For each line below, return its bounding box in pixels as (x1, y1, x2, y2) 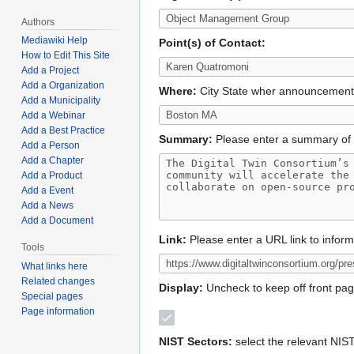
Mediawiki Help (21, 35, 88, 47)
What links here (21, 261, 88, 273)
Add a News (21, 200, 74, 212)
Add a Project (21, 65, 80, 77)
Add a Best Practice (21, 125, 106, 137)
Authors (21, 16, 55, 28)
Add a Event (21, 185, 74, 197)
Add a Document (21, 215, 94, 227)
